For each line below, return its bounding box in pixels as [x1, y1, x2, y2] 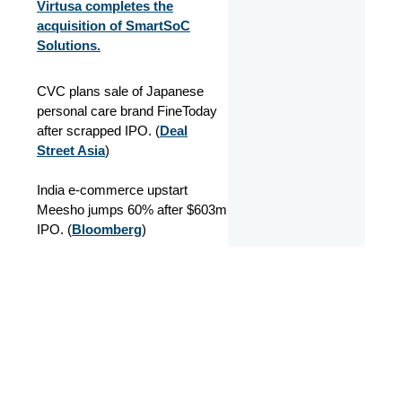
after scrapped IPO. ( [37, 123, 160, 138]
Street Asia [37, 143, 105, 158]
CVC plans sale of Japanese [37, 83, 204, 99]
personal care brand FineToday [37, 103, 217, 118]
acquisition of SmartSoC [37, 17, 190, 33]
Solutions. [37, 37, 100, 53]
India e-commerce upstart [37, 182, 188, 197]
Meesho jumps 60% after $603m [37, 202, 227, 217]
